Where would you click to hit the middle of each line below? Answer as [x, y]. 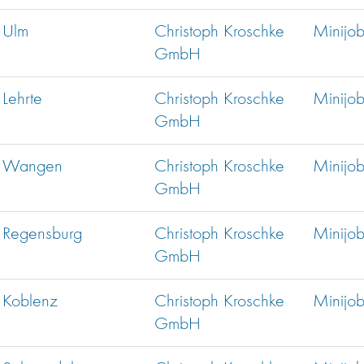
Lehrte [22, 100]
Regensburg [42, 234]
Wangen [32, 167]
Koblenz [30, 302]
